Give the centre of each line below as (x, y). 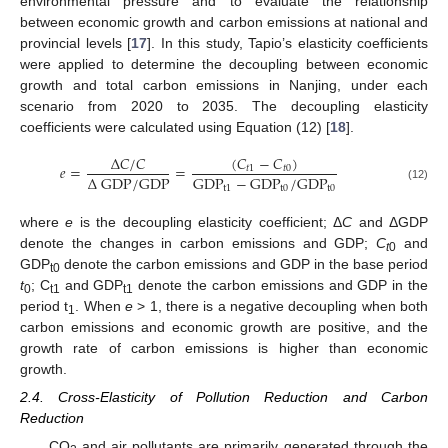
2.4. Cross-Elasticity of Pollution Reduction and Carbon (224, 397)
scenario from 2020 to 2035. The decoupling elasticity (224, 105)
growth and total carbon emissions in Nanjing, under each (224, 84)
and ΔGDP (390, 221)
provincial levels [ (75, 42)
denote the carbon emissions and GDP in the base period (244, 263)
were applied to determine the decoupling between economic (224, 63)
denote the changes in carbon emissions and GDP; (198, 242)
